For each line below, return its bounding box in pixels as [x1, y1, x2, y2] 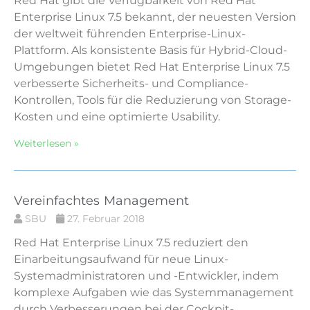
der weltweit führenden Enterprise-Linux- [14, 26, 246, 40]
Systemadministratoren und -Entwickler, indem [14, 268, 279, 282]
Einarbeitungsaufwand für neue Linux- [14, 252, 228, 266]
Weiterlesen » [14, 136, 79, 149]
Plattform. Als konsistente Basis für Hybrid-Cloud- [14, 43, 287, 57]
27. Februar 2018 [64, 212, 145, 225]
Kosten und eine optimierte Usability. [14, 109, 220, 123]
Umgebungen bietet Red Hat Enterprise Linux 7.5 [14, 60, 290, 73]
